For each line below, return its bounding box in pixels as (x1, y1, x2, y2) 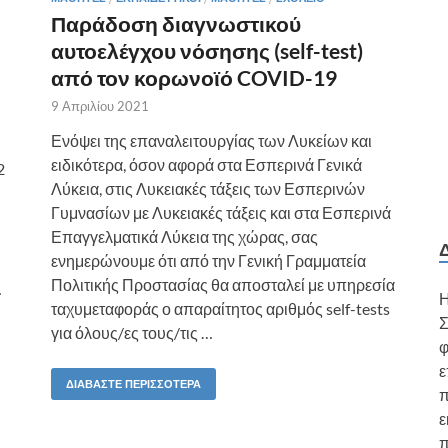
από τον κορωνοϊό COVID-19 (51, 65, 337, 90)
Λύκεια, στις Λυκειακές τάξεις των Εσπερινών (51, 179, 365, 198)
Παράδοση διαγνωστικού (51, 11, 301, 36)
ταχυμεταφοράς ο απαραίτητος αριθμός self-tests (51, 299, 390, 318)
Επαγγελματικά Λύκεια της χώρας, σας (51, 227, 318, 246)
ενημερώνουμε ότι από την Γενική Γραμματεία (51, 251, 366, 270)
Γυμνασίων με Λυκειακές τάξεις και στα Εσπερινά (51, 203, 391, 222)
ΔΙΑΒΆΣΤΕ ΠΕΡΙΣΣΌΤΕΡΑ (66, 377, 201, 391)
